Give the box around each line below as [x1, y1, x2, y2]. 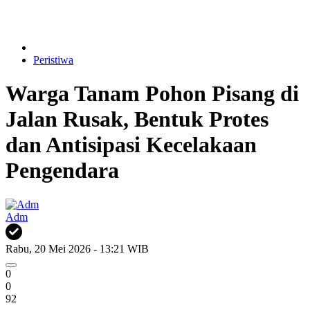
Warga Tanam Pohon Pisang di [6, 81, 299, 107]
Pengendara [6, 158, 119, 183]
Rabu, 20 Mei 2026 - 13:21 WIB [6, 242, 149, 255]
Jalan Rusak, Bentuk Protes [6, 107, 268, 132]
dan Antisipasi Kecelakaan [6, 132, 257, 158]
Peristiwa [33, 53, 73, 66]
